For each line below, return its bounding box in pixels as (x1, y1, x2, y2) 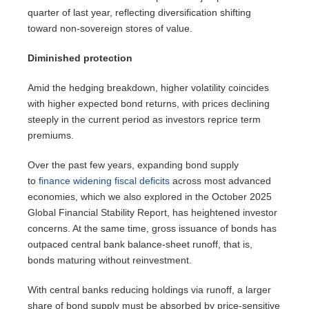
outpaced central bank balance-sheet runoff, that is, (28, 238, 252, 250)
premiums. (28, 129, 74, 141)
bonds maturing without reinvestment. (28, 254, 192, 266)
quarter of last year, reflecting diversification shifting (28, 6, 251, 18)
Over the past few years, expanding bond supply (28, 159, 239, 170)
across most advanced (170, 175, 271, 186)
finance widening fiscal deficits (39, 175, 170, 186)
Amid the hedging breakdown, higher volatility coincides (28, 81, 269, 93)
